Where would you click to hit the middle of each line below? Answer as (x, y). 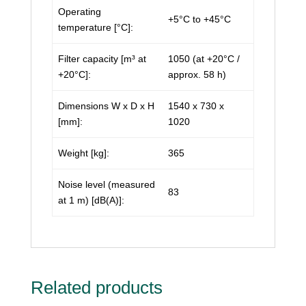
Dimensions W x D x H (106, 106)
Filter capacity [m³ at (102, 59)
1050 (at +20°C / (204, 59)
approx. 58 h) (197, 74)
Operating (80, 12)
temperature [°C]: (96, 27)
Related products (96, 288)
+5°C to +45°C (199, 19)
